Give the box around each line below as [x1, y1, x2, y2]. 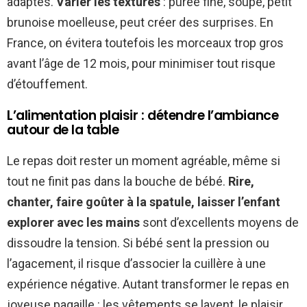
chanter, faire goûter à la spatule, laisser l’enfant [7, 195, 280, 210]
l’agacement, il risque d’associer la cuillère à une [7, 256, 266, 271]
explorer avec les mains [7, 215, 140, 230]
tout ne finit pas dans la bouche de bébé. [7, 174, 228, 189]
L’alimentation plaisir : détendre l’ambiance [7, 106, 279, 125]
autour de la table [7, 121, 119, 140]
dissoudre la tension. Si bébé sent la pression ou [7, 236, 269, 251]
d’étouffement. [7, 77, 88, 92]
